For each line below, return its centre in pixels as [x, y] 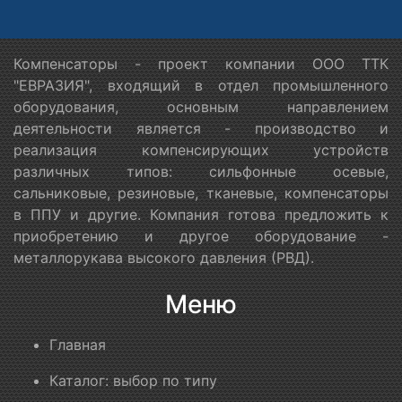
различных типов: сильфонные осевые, [201, 172]
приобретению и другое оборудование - [201, 236]
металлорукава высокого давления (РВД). [164, 258]
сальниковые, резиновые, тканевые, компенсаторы [201, 193]
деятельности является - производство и [201, 129]
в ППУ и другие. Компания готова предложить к [201, 215]
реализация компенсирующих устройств [201, 150]
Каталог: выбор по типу [133, 381]
